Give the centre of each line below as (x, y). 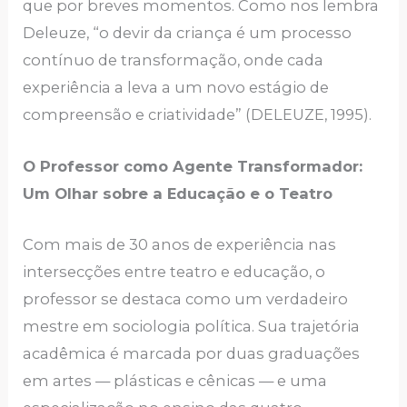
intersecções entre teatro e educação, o (174, 271)
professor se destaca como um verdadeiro (186, 298)
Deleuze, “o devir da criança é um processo (188, 33)
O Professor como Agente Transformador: (193, 166)
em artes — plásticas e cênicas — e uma (175, 380)
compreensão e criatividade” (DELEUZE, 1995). (198, 115)
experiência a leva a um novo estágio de (176, 88)
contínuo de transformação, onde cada (174, 60)
